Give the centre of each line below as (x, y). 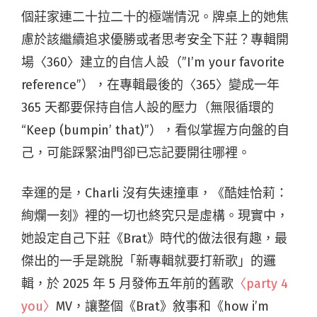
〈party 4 (261, 283)
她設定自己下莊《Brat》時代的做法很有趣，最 (154, 238)
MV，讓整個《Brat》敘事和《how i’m (162, 306)
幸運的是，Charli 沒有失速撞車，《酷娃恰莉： (155, 193)
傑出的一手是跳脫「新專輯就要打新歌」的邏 (149, 261)
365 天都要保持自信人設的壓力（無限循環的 (148, 107)
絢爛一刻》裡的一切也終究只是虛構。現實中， (155, 215)
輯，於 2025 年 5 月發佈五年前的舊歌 (127, 283)
